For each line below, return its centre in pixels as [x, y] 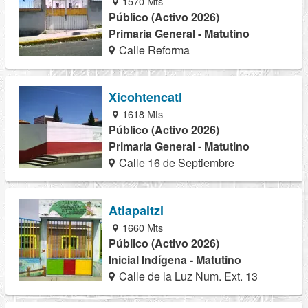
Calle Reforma [153, 50]
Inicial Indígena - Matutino [175, 259]
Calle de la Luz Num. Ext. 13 [187, 276]
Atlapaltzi [136, 210]
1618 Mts [142, 114]
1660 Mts [142, 227]
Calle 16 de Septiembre [176, 163]
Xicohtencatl [145, 97]
